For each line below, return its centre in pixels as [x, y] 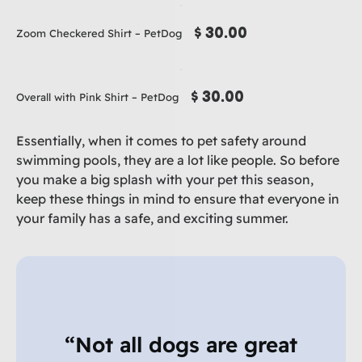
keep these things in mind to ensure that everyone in [178, 198]
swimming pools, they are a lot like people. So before [178, 160]
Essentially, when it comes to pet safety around [161, 140]
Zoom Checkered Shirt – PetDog [99, 33]
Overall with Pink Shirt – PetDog [97, 97]
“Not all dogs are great [181, 344]
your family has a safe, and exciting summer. [152, 218]
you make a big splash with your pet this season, [165, 179]
